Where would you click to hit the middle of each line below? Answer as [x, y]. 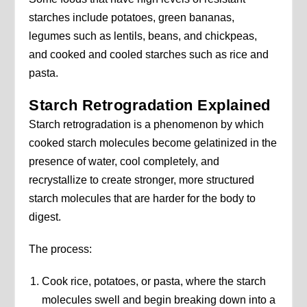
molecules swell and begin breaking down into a [158, 299]
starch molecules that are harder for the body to [143, 198]
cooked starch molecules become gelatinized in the [153, 143]
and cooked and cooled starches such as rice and [149, 54]
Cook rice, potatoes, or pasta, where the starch [153, 281]
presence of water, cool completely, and [124, 161]
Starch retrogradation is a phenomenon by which [147, 124]
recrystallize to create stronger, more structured [142, 180]
